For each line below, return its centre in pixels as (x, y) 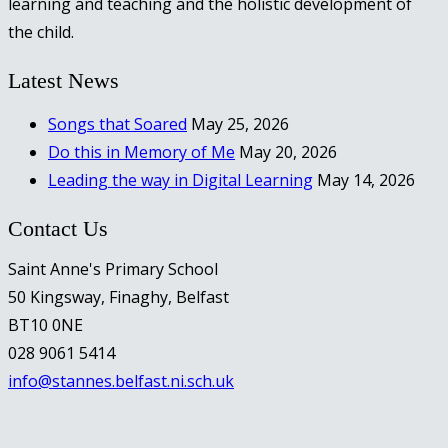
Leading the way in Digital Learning (180, 180)
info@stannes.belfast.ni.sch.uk (121, 381)
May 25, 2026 (240, 124)
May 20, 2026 (288, 152)
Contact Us (58, 229)
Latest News (63, 81)
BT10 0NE (45, 325)
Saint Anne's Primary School (113, 269)
